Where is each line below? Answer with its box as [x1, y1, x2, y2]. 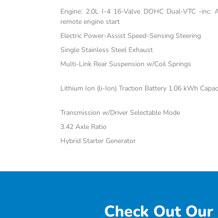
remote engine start [60, 17, 120, 27]
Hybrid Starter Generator [60, 136, 136, 146]
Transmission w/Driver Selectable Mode [60, 108, 181, 118]
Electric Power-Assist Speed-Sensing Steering [60, 31, 201, 41]
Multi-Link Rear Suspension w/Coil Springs [60, 59, 192, 69]
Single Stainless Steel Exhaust [60, 45, 153, 55]
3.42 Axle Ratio [60, 122, 107, 132]
